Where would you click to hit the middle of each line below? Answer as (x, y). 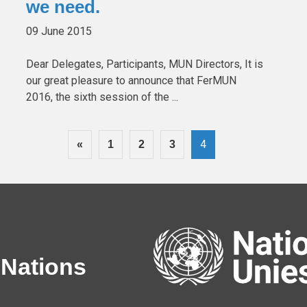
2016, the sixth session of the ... (102, 97)
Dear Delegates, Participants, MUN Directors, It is (145, 64)
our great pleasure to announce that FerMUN (131, 80)
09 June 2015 (59, 31)
